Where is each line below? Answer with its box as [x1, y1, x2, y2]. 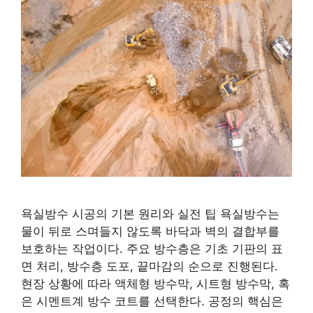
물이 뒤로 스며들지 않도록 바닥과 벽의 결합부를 [21, 224, 279, 238]
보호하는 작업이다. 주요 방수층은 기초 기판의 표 [21, 241, 283, 256]
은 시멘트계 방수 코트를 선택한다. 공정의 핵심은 [21, 293, 283, 308]
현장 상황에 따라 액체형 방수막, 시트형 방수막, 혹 [21, 276, 290, 291]
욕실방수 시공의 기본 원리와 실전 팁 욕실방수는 [21, 206, 279, 221]
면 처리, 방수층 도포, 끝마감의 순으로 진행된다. [21, 259, 278, 273]
